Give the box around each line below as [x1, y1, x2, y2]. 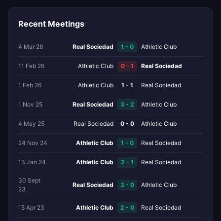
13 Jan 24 [18, 158, 46, 166]
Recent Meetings [18, 18, 84, 29]
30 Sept [18, 176, 40, 184]
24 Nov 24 [18, 139, 47, 147]
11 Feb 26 [18, 62, 44, 70]
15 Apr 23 [18, 203, 44, 211]
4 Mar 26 [18, 42, 43, 50]
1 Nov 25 [18, 100, 42, 108]
